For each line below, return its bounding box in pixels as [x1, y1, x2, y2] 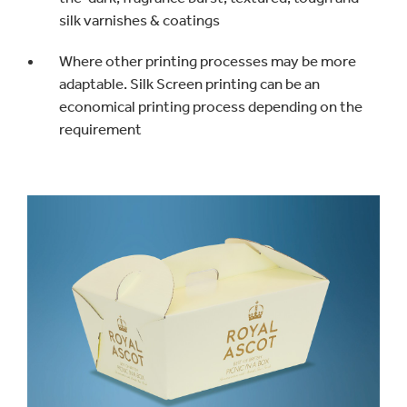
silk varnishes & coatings [59, 11, 220, 30]
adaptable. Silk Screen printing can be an [59, 74, 320, 94]
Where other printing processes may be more [59, 52, 356, 71]
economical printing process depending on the [59, 97, 362, 116]
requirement [59, 120, 142, 139]
